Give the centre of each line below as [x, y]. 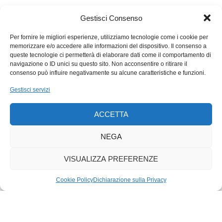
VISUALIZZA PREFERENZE [111, 159]
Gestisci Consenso [111, 18]
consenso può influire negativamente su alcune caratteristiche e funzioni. [108, 73]
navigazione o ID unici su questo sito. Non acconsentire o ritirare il [99, 64]
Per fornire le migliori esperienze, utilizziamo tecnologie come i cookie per [109, 37]
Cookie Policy [74, 180]
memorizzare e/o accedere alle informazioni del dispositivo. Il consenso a [108, 46]
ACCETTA [111, 114]
